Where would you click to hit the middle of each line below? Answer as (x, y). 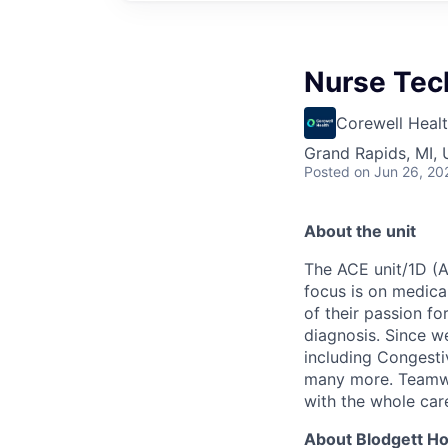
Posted (327, 171)
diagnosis (340, 334)
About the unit (360, 230)
